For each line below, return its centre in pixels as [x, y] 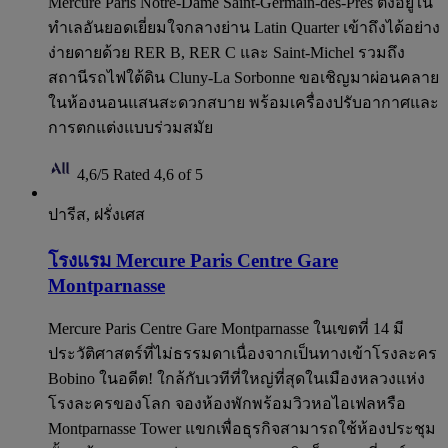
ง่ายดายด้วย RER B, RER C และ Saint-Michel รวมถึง [226, 53]
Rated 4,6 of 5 [158, 175]
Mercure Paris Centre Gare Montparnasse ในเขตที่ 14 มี [226, 328]
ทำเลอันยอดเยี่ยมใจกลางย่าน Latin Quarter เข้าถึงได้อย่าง [244, 28]
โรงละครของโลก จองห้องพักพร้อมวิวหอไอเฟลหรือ [227, 403]
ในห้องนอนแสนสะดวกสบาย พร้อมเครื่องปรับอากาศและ [243, 103]
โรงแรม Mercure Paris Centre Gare [193, 260]
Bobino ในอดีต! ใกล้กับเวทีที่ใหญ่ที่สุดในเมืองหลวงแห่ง [236, 378]
